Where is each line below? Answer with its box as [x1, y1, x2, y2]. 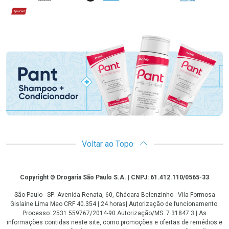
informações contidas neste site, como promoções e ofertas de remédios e [7, 219, 222, 226]
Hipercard [6, 4, 40, 14]
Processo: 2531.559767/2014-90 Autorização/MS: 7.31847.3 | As [22, 210, 207, 217]
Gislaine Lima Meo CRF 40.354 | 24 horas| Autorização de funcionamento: [10, 200, 219, 208]
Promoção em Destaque [6, 35, 143, 50]
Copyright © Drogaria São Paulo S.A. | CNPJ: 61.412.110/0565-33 [20, 174, 209, 181]
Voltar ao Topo [81, 139, 135, 149]
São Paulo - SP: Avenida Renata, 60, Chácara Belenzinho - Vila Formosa [14, 191, 215, 199]
